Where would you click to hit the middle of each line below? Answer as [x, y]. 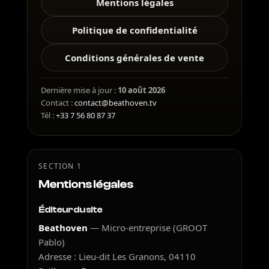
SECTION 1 [60, 166]
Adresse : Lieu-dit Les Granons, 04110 [117, 256]
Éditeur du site [71, 210]
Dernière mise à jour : [80, 90]
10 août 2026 [142, 90]
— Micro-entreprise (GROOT [148, 228]
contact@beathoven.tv [116, 103]
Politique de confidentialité [134, 30]
